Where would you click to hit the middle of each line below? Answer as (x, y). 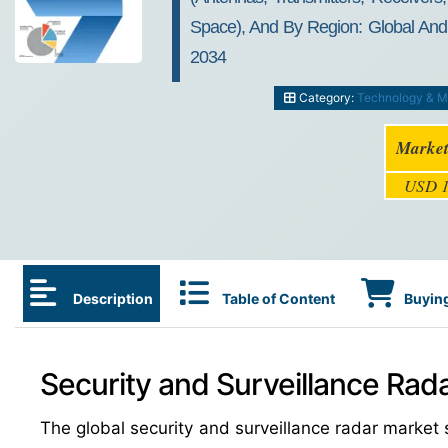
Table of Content (278, 298)
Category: (327, 97)
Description (111, 298)
